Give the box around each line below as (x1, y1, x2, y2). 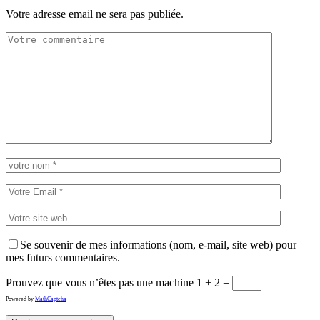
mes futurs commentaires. (6, 251, 120, 264)
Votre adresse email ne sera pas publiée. (6, 8, 184, 21)
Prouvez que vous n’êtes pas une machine (6, 276, 194, 289)
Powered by (6, 296, 35, 303)
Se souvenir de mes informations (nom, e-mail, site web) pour (20, 239, 296, 251)
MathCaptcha (35, 296, 66, 303)
